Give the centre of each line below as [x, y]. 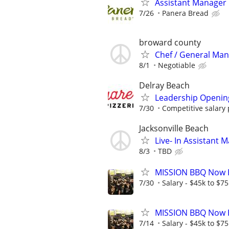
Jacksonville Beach [174, 128]
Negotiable [177, 65]
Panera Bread [185, 13]
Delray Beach [164, 85]
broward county [170, 42]
